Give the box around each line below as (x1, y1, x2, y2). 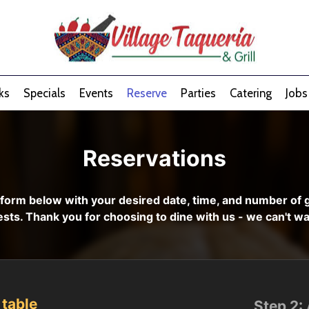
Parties (180, 86, 216, 100)
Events (79, 86, 113, 100)
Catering (229, 86, 272, 100)
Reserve (126, 86, 167, 100)
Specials (23, 86, 66, 100)
